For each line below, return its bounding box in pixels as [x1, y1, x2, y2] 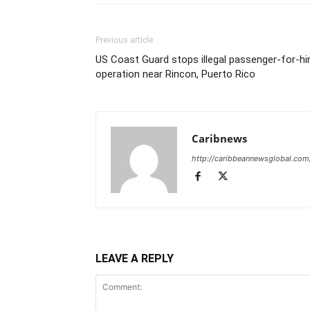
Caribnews [192, 131, 247, 146]
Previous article [95, 35, 153, 46]
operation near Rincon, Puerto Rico [95, 68, 255, 81]
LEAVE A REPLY [95, 252, 174, 266]
